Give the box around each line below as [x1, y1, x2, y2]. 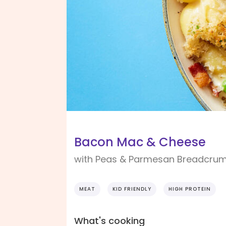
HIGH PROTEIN [168, 185, 211, 193]
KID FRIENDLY [112, 185, 151, 193]
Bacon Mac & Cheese [74, 134, 206, 151]
